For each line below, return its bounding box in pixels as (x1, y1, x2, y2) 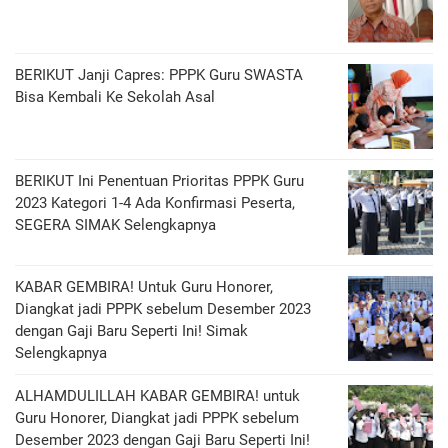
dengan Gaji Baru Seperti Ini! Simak (15, 322, 248, 341)
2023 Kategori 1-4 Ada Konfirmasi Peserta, (15, 194, 295, 213)
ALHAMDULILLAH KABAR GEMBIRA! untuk (15, 387, 300, 406)
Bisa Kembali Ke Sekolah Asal (15, 88, 215, 107)
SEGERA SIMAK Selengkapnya (15, 216, 216, 235)
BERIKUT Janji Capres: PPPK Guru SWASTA (15, 66, 303, 85)
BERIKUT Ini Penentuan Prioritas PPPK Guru (15, 172, 304, 191)
